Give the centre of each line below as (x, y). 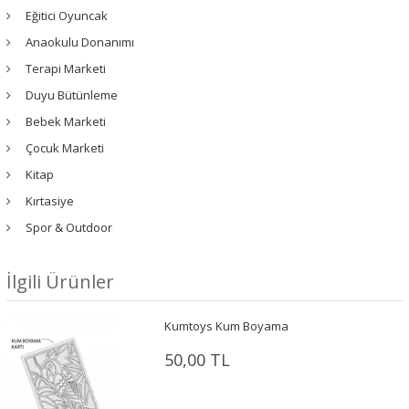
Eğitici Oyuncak (67, 16)
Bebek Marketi (66, 121)
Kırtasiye (50, 201)
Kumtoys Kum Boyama (226, 326)
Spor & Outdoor (69, 227)
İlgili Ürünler (60, 282)
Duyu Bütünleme (72, 95)
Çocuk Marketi (65, 148)
